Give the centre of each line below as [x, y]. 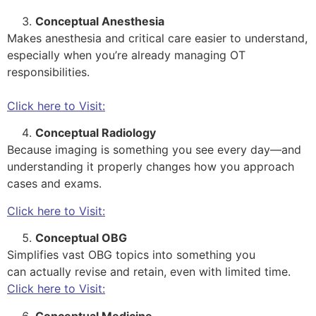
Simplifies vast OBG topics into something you [131, 255]
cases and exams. [56, 184]
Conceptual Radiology [96, 133]
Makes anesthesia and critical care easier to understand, [157, 38]
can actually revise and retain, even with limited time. [151, 272]
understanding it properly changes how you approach [151, 167]
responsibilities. [50, 72]
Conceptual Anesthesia [100, 22]
